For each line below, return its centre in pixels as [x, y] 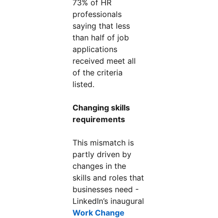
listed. [85, 84]
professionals [97, 14]
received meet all [104, 61]
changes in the [100, 166]
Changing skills [101, 108]
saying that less [101, 26]
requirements [99, 119]
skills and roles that [109, 178]
